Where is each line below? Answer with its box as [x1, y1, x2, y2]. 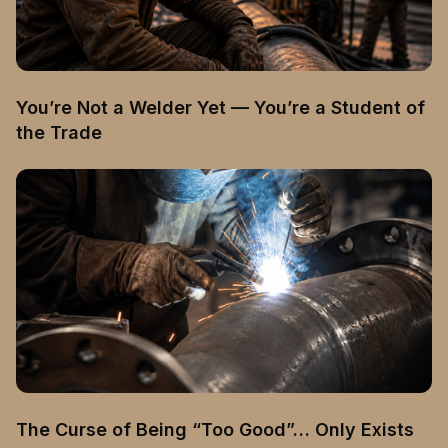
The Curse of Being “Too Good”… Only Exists [16, 419, 414, 441]
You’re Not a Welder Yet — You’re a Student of [16, 97, 425, 119]
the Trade [16, 122, 102, 144]
